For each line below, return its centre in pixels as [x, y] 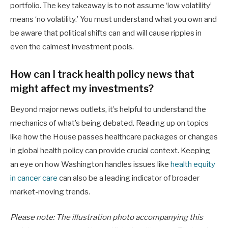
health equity [193, 165]
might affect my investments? [82, 88]
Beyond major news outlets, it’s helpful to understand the [108, 110]
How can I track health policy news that [102, 74]
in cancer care [34, 178]
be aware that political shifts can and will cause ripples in [106, 33]
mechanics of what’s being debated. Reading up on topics [109, 123]
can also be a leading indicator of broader [129, 178]
